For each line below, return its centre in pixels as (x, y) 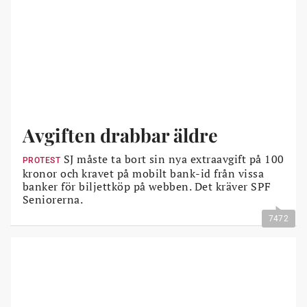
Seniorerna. (53, 199)
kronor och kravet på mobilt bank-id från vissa (144, 173)
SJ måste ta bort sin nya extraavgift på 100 (172, 159)
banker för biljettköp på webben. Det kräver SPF (147, 186)
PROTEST (42, 160)
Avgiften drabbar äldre (120, 135)
